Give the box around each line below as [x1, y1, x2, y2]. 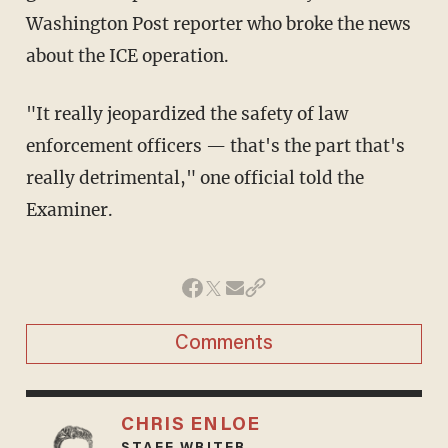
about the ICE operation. [25, 44, 229, 67]
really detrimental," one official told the [25, 166, 364, 189]
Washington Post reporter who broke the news [25, 12, 411, 35]
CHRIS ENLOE [120, 415, 261, 435]
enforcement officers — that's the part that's [25, 134, 405, 157]
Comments [175, 333, 273, 354]
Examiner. [25, 198, 113, 221]
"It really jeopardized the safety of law [25, 102, 43, 125]
